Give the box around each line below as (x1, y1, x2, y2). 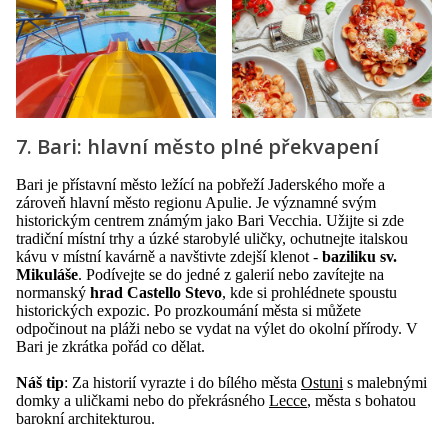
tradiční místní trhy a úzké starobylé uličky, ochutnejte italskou (16, 230, 408, 248)
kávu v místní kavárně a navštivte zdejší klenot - (16, 248, 322, 266)
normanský (16, 284, 90, 302)
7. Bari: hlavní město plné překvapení (16, 133, 379, 161)
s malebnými (343, 374, 427, 392)
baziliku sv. (322, 248, 397, 266)
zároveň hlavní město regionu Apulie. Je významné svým (16, 194, 376, 212)
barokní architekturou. (16, 410, 155, 428)
